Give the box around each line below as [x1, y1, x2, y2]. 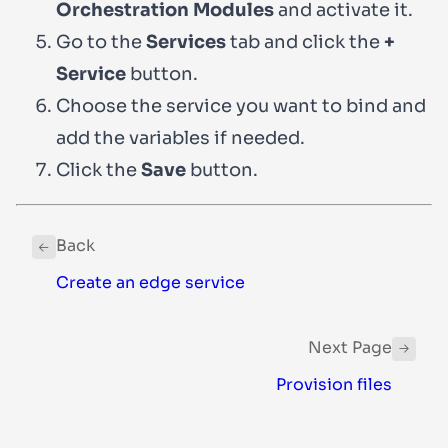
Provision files [276, 373, 392, 395]
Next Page [308, 336, 392, 358]
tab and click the [226, 30, 384, 53]
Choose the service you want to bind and [56, 94, 426, 117]
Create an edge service [56, 271, 245, 293]
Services [146, 30, 226, 53]
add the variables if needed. [56, 126, 305, 149]
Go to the [56, 30, 146, 53]
